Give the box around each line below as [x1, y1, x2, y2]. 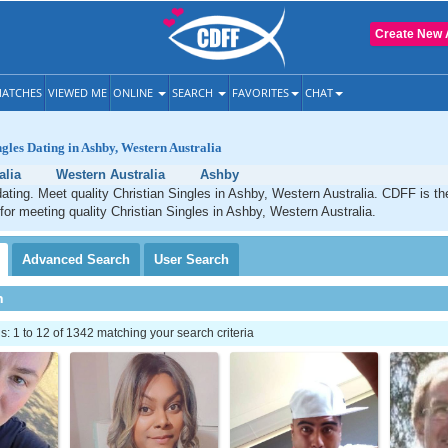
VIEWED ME [48, 85, 107, 100]
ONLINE [113, 85, 156, 100]
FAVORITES [232, 85, 289, 100]
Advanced [22, 252, 87, 267]
